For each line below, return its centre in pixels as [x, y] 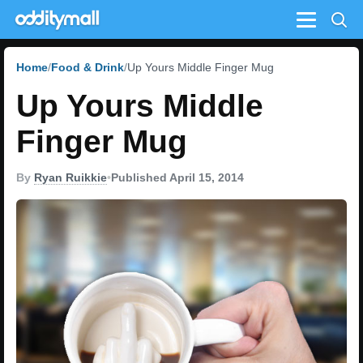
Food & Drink [88, 67]
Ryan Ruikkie [70, 177]
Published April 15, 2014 [177, 177]
